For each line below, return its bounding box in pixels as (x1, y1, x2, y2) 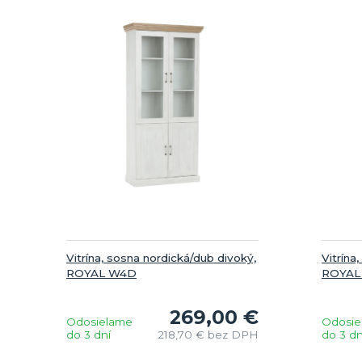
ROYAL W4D (66, 266, 137, 280)
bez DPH (207, 327, 259, 341)
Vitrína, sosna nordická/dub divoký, (66, 250, 256, 264)
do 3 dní (66, 327, 111, 341)
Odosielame (66, 314, 133, 328)
